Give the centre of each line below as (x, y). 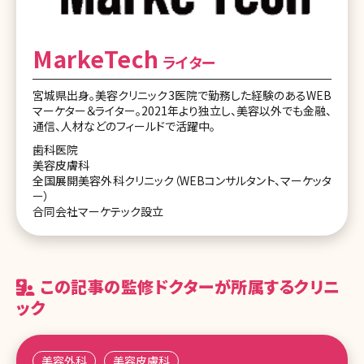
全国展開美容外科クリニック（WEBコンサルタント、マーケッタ (182, 180)
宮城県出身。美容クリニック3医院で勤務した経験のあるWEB (182, 95)
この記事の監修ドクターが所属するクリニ (188, 286)
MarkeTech (96, 58)
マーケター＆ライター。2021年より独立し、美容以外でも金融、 (182, 110)
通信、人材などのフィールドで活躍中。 (124, 126)
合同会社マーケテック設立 (98, 211)
